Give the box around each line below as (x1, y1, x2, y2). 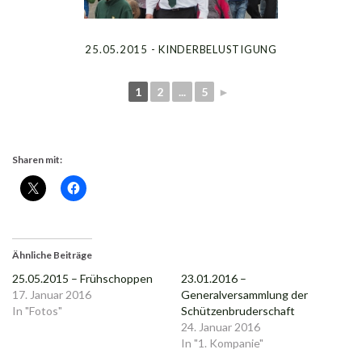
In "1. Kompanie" (181, 336, 263, 351)
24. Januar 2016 (181, 320, 260, 335)
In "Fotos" (12, 304, 62, 318)
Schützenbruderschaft (181, 304, 295, 318)
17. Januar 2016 (12, 288, 91, 302)
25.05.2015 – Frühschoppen (12, 271, 153, 286)
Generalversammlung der (181, 288, 308, 302)
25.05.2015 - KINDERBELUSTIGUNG (85, 43, 277, 57)
